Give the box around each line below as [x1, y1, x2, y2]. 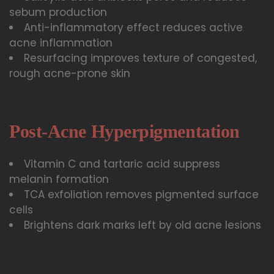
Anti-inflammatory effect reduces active [24, 20, 243, 35]
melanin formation [9, 172, 109, 187]
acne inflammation [9, 35, 113, 50]
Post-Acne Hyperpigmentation [9, 121, 240, 142]
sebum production [9, 4, 107, 20]
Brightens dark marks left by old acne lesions [24, 218, 261, 233]
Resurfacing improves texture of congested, [24, 50, 257, 65]
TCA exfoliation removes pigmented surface [24, 187, 259, 202]
